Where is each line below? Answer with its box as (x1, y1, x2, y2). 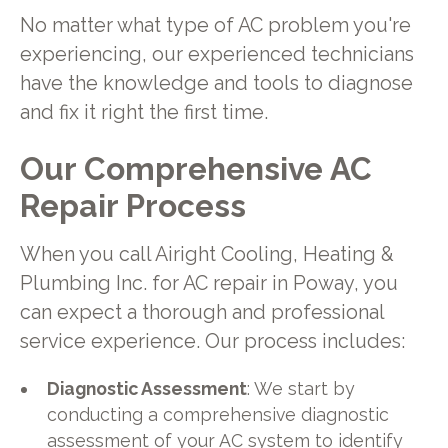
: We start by (247, 377, 356, 399)
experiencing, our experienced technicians (19, 42, 414, 66)
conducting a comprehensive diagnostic (47, 403, 390, 425)
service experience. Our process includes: (19, 329, 405, 353)
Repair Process (19, 187, 246, 225)
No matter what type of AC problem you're (19, 13, 411, 37)
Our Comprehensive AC (19, 150, 372, 188)
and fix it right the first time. (19, 100, 268, 124)
